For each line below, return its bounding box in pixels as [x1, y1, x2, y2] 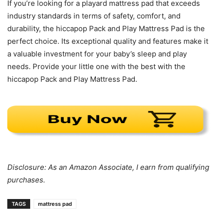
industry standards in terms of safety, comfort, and [7, 11, 181, 20]
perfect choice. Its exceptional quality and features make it [7, 36, 208, 46]
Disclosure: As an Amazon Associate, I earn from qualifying [7, 162, 209, 172]
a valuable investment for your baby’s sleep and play [7, 49, 187, 58]
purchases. [7, 175, 45, 184]
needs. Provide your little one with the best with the [7, 61, 185, 71]
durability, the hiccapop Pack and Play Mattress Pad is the [7, 23, 205, 33]
